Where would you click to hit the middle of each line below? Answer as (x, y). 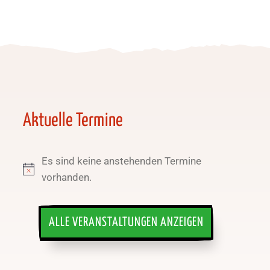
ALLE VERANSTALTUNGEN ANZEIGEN (126, 223)
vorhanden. (67, 177)
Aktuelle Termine (73, 120)
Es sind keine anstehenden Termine (122, 161)
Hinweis (40, 176)
